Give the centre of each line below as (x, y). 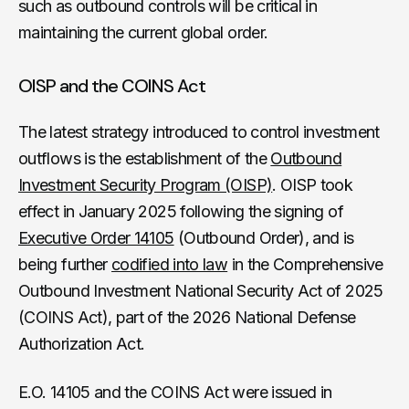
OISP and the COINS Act (112, 85)
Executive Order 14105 (96, 237)
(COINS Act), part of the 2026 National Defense (187, 317)
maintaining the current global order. (143, 32)
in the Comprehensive (305, 264)
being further (65, 264)
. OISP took (313, 184)
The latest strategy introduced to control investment (199, 131)
